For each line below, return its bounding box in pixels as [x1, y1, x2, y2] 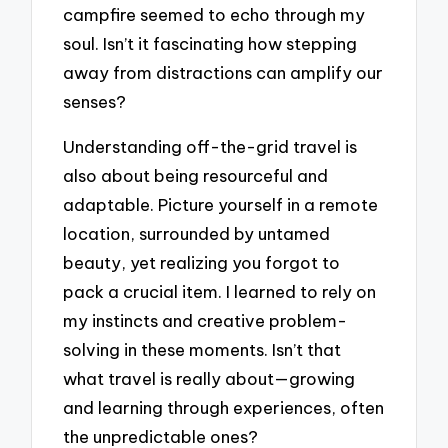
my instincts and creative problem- [63, 309, 348, 331]
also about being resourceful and [63, 164, 329, 186]
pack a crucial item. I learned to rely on [63, 280, 377, 302]
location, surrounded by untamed [63, 222, 331, 244]
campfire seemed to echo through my [63, 4, 366, 26]
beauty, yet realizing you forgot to [63, 251, 341, 273]
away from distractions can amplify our [63, 62, 384, 84]
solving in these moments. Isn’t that [63, 338, 342, 360]
